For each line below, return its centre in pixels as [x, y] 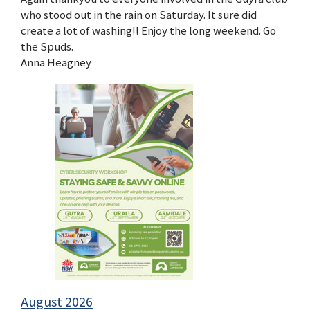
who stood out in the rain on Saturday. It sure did [139, 14]
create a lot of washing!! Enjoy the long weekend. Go [148, 30]
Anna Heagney [56, 62]
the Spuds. [47, 46]
